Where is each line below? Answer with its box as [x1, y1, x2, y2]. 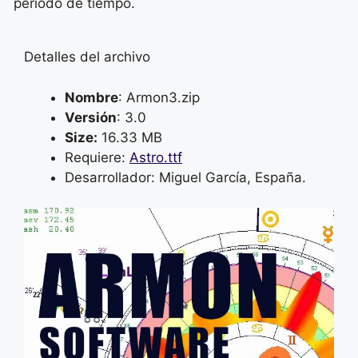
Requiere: [65, 149, 129, 165]
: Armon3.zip [118, 89, 200, 105]
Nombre [65, 89, 118, 105]
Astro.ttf [129, 149, 182, 165]
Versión [65, 109, 117, 125]
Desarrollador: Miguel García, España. [65, 169, 306, 185]
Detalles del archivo [24, 49, 150, 66]
